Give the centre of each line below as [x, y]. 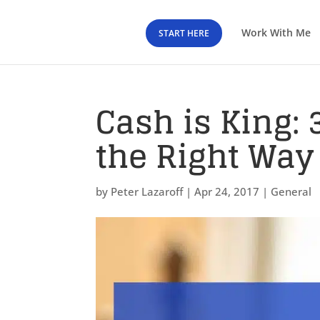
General [291, 191]
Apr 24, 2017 [227, 191]
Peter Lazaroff [147, 191]
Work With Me [276, 32]
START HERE [184, 33]
